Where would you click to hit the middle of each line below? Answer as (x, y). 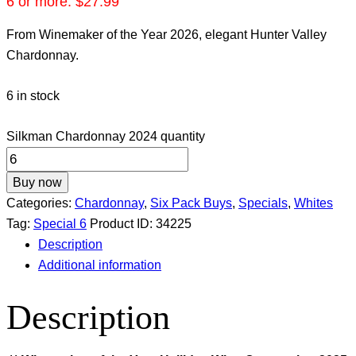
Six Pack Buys (191, 203)
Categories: (41, 203)
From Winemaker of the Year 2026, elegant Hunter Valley (166, 34)
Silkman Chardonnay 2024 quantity (106, 137)
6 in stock (33, 96)
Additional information (100, 265)
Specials (263, 203)
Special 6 (60, 224)
